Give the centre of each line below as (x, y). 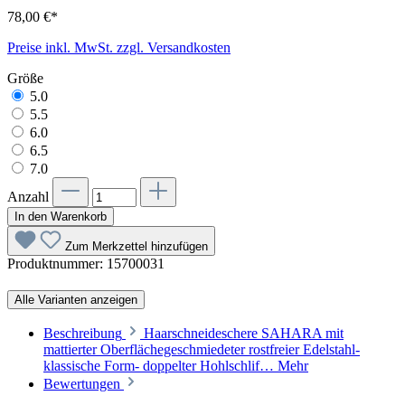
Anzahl (28, 196)
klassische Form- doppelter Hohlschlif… (160, 365)
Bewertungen (84, 383)
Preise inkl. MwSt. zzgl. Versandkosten (119, 47)
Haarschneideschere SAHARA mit (244, 333)
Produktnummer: (57, 263)
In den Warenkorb (61, 216)
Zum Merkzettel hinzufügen (137, 246)
